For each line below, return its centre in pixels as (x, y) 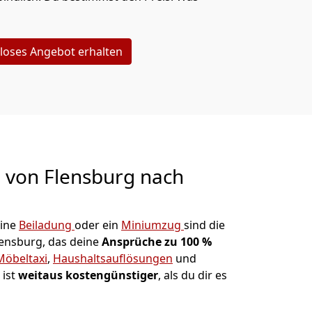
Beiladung (47, 225)
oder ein (98, 225)
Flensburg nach (114, 176)
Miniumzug (153, 225)
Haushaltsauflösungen (113, 258)
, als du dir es (193, 275)
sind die (204, 225)
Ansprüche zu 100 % (157, 242)
